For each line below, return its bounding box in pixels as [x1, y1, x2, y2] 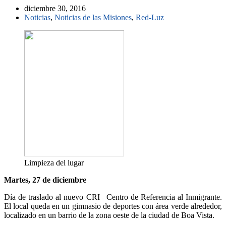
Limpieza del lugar [24, 158, 84, 167]
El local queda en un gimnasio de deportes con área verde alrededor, [4, 201, 222, 210]
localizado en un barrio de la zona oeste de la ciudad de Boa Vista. [4, 210, 214, 219]
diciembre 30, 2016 [24, 4, 86, 13]
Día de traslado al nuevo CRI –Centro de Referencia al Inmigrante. [4, 192, 222, 201]
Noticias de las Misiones [54, 13, 132, 22]
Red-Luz [136, 13, 164, 22]
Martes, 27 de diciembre [4, 175, 86, 184]
